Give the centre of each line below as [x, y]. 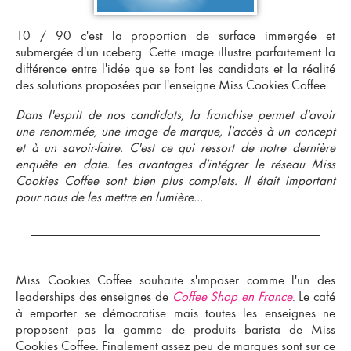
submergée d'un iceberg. [81, 52]
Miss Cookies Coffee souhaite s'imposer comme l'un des [175, 280]
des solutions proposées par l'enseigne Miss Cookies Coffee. [172, 85]
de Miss [308, 329]
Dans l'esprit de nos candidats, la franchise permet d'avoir [175, 115]
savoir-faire [92, 148]
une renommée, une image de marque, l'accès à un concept [175, 131]
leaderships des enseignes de [94, 297]
